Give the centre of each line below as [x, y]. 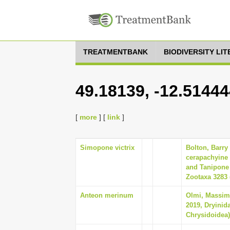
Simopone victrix [107, 148]
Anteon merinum [107, 195]
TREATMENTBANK [116, 52]
